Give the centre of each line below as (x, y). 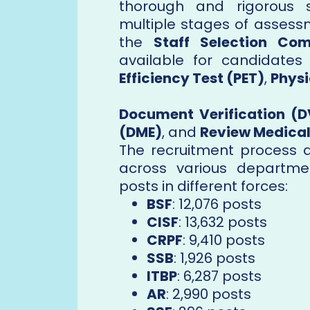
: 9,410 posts (224, 240)
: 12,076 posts (217, 204)
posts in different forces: (203, 186)
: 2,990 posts (209, 294)
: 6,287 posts (219, 276)
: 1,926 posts (215, 258)
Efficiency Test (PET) (192, 79)
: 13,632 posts (223, 222)
